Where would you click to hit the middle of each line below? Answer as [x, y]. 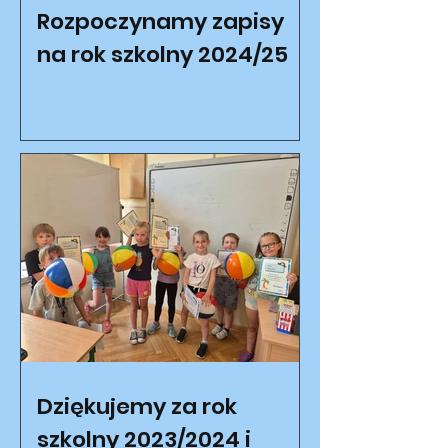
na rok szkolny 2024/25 [162, 54]
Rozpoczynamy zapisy [160, 21]
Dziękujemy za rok [137, 406]
